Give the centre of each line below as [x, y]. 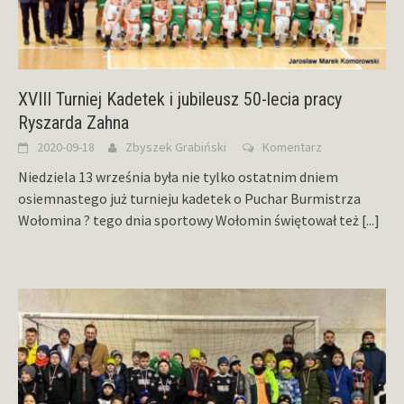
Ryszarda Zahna [73, 122]
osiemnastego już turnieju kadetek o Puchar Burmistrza [189, 198]
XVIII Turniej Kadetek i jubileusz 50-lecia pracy [180, 99]
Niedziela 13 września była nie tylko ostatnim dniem [178, 176]
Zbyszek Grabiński [176, 147]
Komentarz [292, 147]
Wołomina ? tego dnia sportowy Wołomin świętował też [190, 220]
